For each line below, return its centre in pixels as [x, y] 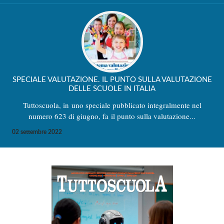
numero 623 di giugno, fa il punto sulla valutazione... [112, 116]
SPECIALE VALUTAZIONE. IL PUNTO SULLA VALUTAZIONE [112, 79]
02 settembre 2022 [37, 132]
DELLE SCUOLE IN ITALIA [112, 88]
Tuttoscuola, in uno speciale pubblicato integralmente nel [112, 105]
